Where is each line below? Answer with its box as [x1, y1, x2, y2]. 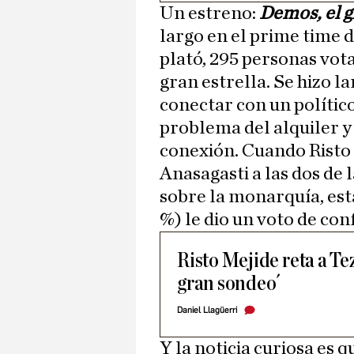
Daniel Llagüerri [177, 305, 237, 316]
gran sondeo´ [177, 273, 281, 295]
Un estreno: [160, 4, 259, 24]
